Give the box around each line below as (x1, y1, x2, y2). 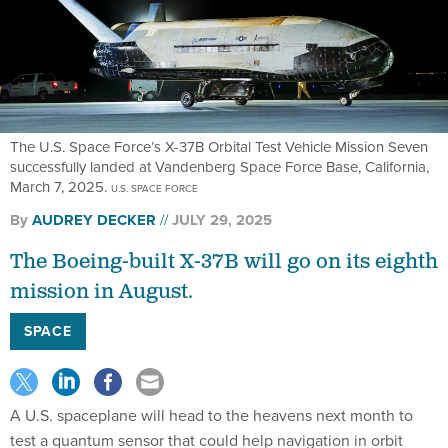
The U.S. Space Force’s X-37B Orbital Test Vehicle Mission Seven (10, 135, 428, 158)
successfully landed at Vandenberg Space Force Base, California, (10, 155, 429, 178)
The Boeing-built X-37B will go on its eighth (10, 248, 438, 275)
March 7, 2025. (10, 175, 111, 198)
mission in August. (10, 278, 193, 305)
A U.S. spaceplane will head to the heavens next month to (10, 403, 413, 427)
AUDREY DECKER (32, 208, 156, 231)
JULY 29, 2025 (172, 208, 272, 231)
